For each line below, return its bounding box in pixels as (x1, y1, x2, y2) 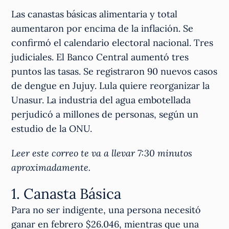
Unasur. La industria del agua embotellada (11, 94, 191, 106)
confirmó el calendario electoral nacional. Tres (11, 37, 214, 49)
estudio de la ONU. (11, 123, 93, 135)
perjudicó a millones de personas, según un (11, 108, 199, 121)
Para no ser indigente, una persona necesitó (11, 204, 201, 216)
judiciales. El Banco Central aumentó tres (11, 51, 189, 63)
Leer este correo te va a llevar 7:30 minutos (11, 147, 193, 159)
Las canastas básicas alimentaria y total (11, 8, 178, 20)
